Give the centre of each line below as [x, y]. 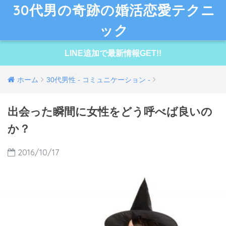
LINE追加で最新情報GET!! [113, 53]
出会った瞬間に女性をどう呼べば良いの [110, 112]
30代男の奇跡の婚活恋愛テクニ [114, 10]
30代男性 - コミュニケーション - [98, 80]
